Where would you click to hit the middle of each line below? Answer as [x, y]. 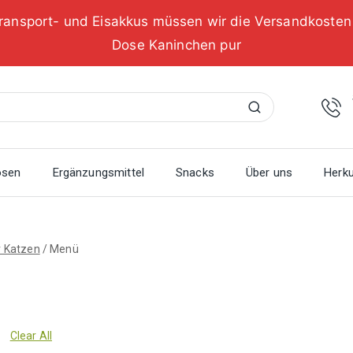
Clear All [31, 336]
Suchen [264, 107]
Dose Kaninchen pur [176, 45]
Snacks [195, 173]
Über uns [269, 173]
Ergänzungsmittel [98, 173]
